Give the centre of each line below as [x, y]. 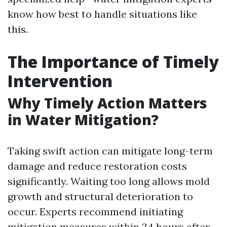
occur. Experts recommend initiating [95, 212]
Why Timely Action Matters [107, 103]
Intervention [60, 81]
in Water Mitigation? [83, 120]
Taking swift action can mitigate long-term [110, 151]
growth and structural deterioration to [100, 196]
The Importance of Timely [113, 62]
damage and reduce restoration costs [97, 166]
